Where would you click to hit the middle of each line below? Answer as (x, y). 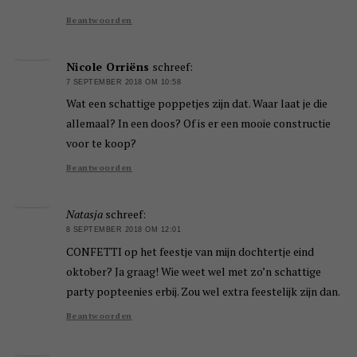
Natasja (84, 214)
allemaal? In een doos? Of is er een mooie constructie (198, 124)
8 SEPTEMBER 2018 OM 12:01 (124, 230)
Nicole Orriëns (108, 67)
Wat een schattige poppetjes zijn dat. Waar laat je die (196, 104)
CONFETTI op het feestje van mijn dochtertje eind (190, 251)
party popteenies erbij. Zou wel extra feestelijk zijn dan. (203, 291)
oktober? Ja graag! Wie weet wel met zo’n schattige (193, 271)
